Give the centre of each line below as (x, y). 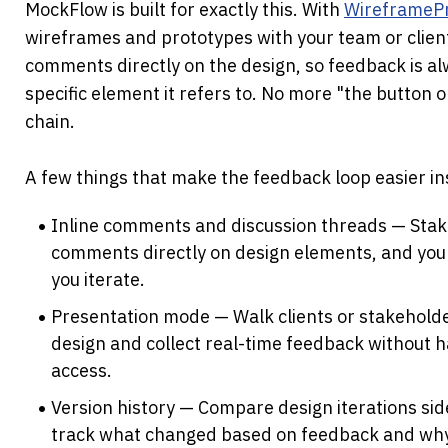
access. (82, 371)
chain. (50, 122)
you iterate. (98, 280)
